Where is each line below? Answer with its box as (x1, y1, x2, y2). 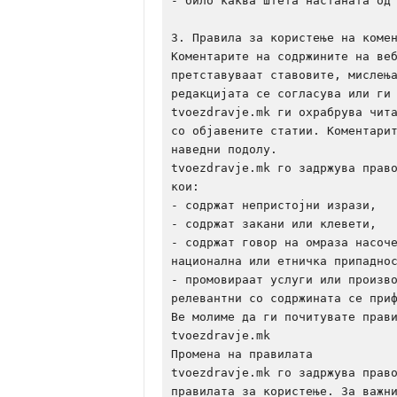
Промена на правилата (170, 347, 313, 361)
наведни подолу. (170, 143, 277, 156)
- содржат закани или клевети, (170, 217, 377, 230)
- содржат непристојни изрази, (170, 198, 377, 212)
